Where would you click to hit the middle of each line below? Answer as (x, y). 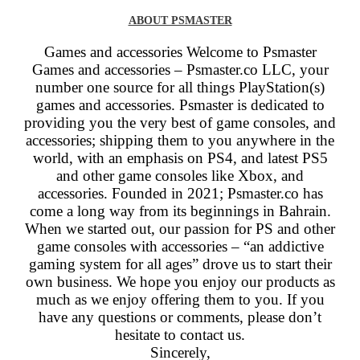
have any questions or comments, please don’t (180, 317)
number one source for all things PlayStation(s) (180, 87)
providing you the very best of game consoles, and (180, 123)
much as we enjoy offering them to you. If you (180, 299)
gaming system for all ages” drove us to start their (180, 264)
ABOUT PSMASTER (180, 20)
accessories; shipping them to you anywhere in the (180, 140)
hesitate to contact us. (180, 335)
